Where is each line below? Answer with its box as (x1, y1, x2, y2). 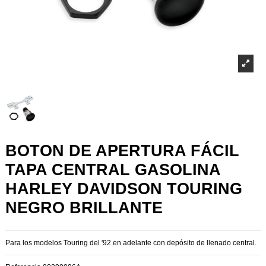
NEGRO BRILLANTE (5, 198, 163, 217)
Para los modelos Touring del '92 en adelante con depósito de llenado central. (5, 238, 256, 247)
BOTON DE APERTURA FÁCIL (5, 141, 239, 160)
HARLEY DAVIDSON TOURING (5, 179, 242, 198)
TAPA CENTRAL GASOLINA (5, 160, 220, 179)
